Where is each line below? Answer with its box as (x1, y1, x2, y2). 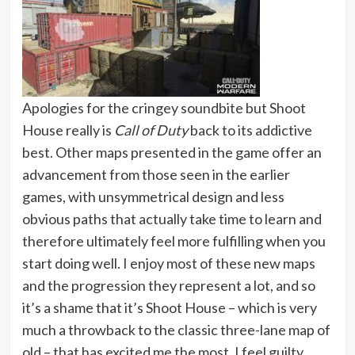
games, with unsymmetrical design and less (21, 187, 284, 205)
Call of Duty (113, 120, 188, 139)
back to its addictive (187, 120, 312, 139)
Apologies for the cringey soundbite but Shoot (21, 98, 306, 116)
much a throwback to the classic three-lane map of (21, 320, 330, 338)
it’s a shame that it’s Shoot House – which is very (21, 298, 317, 316)
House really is (21, 120, 114, 139)
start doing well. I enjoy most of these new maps (21, 254, 315, 272)
